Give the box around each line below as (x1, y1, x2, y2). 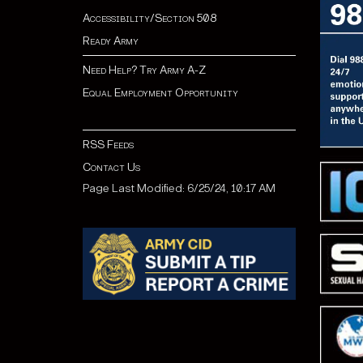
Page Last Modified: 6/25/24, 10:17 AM (83, 181, 275, 195)
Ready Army (83, 34, 139, 48)
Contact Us (83, 160, 140, 174)
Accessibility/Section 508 (83, 11, 216, 25)
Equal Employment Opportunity (83, 86, 238, 100)
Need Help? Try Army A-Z (83, 63, 206, 77)
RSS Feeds (83, 138, 134, 152)
